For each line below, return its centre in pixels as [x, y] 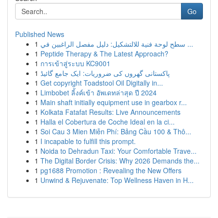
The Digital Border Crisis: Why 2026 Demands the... [120, 161]
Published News [40, 34]
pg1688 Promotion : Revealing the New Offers [111, 170]
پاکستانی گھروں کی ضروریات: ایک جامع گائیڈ [105, 73]
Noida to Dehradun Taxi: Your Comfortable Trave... [118, 151]
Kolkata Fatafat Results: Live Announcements [110, 112]
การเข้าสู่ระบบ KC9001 [75, 63]
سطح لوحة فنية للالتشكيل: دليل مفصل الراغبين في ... [189, 44]
